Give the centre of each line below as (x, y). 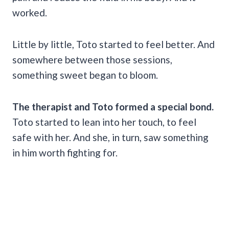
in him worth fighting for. (65, 152)
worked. (30, 12)
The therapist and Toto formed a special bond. (113, 106)
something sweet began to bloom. (85, 75)
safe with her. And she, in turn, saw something (110, 137)
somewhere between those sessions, (92, 59)
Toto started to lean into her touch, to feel (104, 122)
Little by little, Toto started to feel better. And (113, 44)
